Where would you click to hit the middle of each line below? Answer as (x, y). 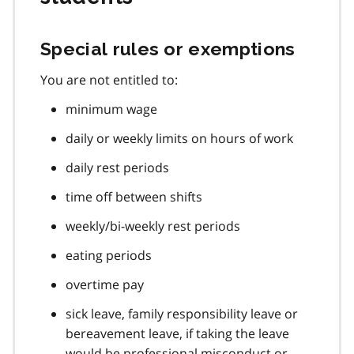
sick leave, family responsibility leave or (182, 313)
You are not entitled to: (109, 79)
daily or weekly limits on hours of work (179, 138)
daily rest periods (117, 167)
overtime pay (105, 284)
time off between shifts (134, 196)
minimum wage (111, 109)
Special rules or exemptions (168, 48)
